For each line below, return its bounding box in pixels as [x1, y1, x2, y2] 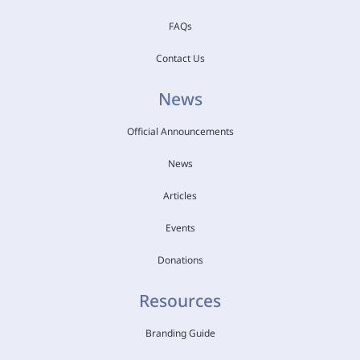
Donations [157, 252, 203, 267]
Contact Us [155, 51, 205, 65]
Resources [139, 288, 221, 312]
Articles [163, 188, 197, 202]
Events [165, 220, 195, 235]
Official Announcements [126, 124, 234, 138]
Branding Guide [145, 325, 215, 340]
